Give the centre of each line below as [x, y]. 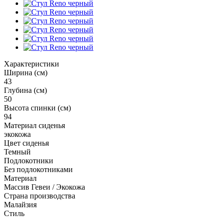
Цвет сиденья [26, 143]
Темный [17, 152]
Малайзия [20, 204]
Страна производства [40, 196]
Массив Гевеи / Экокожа [44, 187]
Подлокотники [29, 160]
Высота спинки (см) [37, 108]
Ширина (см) [26, 72]
